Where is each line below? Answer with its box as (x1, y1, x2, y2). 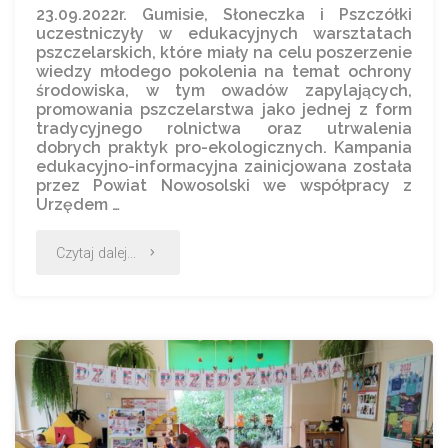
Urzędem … (36, 194, 121, 214)
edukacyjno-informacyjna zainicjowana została (36, 156, 412, 176)
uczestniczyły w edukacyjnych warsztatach (36, 23, 412, 43)
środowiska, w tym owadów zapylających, (36, 80, 412, 100)
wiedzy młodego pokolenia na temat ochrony (36, 61, 412, 81)
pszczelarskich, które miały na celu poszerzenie (36, 42, 412, 62)
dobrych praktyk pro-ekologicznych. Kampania (36, 137, 412, 157)
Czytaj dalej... (56, 244, 137, 262)
